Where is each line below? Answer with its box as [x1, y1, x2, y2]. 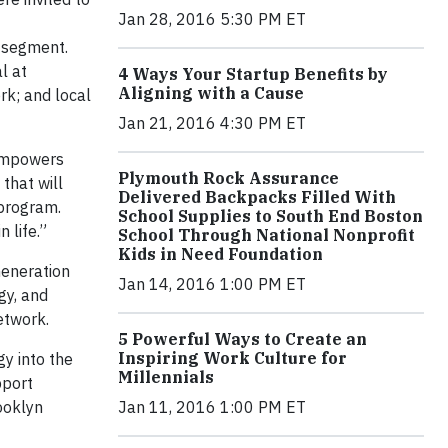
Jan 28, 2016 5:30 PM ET [118, 9, 306, 30]
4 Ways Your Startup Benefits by [118, 64, 388, 85]
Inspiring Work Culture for [118, 348, 347, 369]
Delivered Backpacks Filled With [118, 187, 396, 208]
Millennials [118, 367, 214, 388]
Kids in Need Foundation [118, 244, 323, 265]
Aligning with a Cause [118, 83, 304, 104]
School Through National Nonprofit [118, 225, 415, 246]
